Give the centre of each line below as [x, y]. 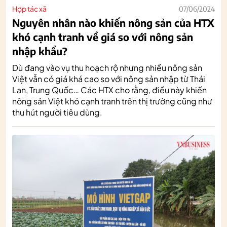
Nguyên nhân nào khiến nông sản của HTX [113, 22]
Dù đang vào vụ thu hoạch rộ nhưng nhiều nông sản [107, 67]
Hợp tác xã [29, 8]
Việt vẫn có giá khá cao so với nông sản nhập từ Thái [109, 79]
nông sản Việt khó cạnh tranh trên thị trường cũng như [112, 101]
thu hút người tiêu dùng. [57, 112]
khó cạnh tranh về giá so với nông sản [103, 36]
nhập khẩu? [40, 51]
